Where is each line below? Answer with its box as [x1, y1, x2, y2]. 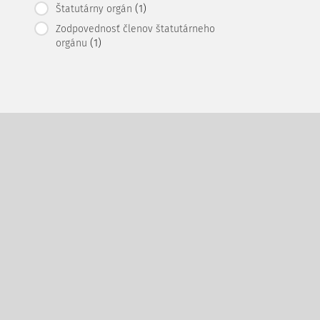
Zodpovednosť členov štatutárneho [56, 23, 215, 35]
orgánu [56, 37, 87, 49]
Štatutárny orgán [56, 3, 132, 15]
